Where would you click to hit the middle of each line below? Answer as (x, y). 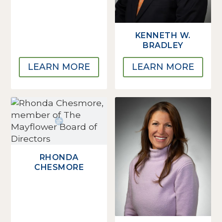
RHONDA (59, 157)
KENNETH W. (163, 36)
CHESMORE (59, 167)
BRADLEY (163, 46)
